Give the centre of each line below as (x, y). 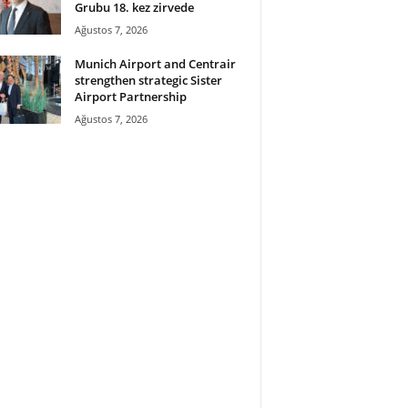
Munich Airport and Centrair (155, 63)
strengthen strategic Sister (148, 80)
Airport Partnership (130, 96)
